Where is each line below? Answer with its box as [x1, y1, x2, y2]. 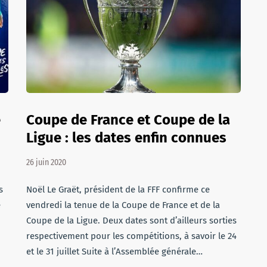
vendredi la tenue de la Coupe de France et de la [26, 200, 220, 210]
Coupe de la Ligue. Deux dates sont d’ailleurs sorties [26, 215, 237, 226]
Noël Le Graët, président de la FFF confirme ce [26, 184, 210, 195]
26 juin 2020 [26, 157, 66, 167]
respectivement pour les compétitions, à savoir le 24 [26, 231, 237, 241]
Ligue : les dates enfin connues [26, 129, 226, 146]
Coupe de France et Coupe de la [26, 111, 230, 128]
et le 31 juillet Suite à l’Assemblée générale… [26, 246, 203, 257]
